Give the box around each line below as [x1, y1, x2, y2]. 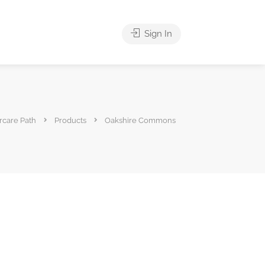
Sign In [142, 28, 172, 39]
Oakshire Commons [105, 115, 176, 125]
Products [54, 115, 86, 125]
